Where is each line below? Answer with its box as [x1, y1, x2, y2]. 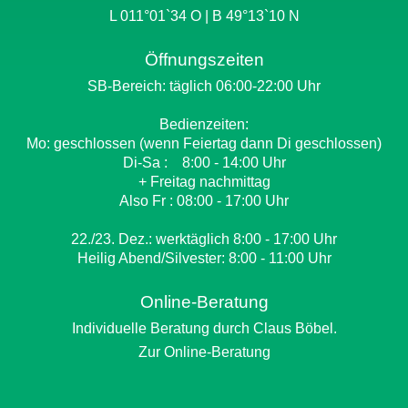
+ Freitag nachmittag [138, 174, 270, 189]
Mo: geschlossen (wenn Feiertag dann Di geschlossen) [26, 136, 382, 151]
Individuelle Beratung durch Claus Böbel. [71, 321, 337, 336]
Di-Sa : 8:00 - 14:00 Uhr [122, 155, 286, 170]
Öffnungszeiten [144, 50, 264, 69]
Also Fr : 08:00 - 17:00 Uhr [119, 193, 289, 209]
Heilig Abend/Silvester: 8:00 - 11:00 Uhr [76, 250, 331, 266]
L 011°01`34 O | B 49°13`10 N [108, 8, 300, 24]
